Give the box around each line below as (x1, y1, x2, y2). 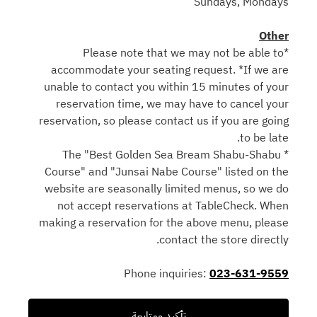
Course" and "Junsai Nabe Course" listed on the (45, 163, 289, 178)
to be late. (240, 129, 289, 144)
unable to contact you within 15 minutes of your (44, 79, 289, 93)
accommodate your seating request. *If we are (51, 62, 289, 76)
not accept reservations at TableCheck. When (57, 197, 289, 212)
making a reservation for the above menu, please (39, 214, 289, 229)
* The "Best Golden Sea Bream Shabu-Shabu (62, 146, 281, 161)
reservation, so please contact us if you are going (39, 113, 289, 127)
